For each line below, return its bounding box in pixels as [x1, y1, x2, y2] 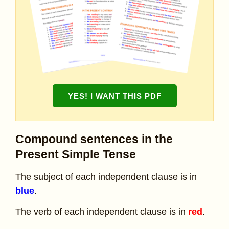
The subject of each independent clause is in [15, 171, 197, 182]
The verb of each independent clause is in [15, 207, 188, 217]
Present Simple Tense [15, 147, 136, 161]
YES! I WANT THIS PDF [67, 91, 162, 100]
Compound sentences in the [15, 132, 173, 146]
